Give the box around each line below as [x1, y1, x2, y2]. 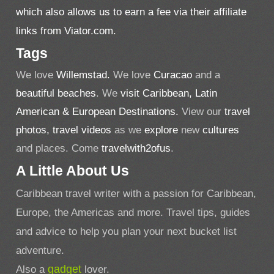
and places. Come [16, 143, 102, 155]
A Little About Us [16, 163, 130, 179]
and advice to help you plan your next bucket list [16, 225, 237, 238]
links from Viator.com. [16, 24, 117, 37]
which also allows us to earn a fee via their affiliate [16, 5, 247, 18]
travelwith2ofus [102, 143, 171, 155]
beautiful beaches [16, 87, 97, 100]
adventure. [16, 244, 65, 257]
